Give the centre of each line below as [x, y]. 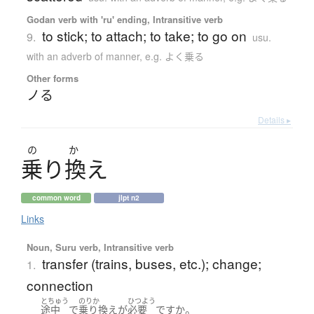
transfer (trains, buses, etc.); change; [151, 263]
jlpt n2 [129, 197]
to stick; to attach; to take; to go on [144, 35]
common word [56, 197]
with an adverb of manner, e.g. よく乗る [115, 56]
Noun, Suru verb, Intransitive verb [100, 247]
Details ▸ [274, 119]
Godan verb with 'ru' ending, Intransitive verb [124, 19]
